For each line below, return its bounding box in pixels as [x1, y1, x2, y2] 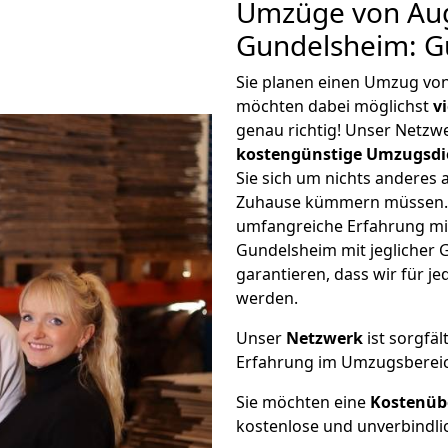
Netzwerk [286, 327, 363, 349]
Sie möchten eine [236, 391, 370, 413]
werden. [236, 287, 298, 309]
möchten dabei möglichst [236, 95, 433, 117]
